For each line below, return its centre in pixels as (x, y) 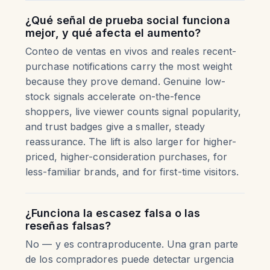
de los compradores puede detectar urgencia (130, 259)
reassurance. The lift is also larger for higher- (131, 142)
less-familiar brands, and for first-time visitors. (132, 172)
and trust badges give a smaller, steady (115, 127)
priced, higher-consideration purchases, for (127, 157)
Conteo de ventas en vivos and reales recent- (131, 51)
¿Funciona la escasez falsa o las (113, 213)
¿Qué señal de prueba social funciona (128, 20)
